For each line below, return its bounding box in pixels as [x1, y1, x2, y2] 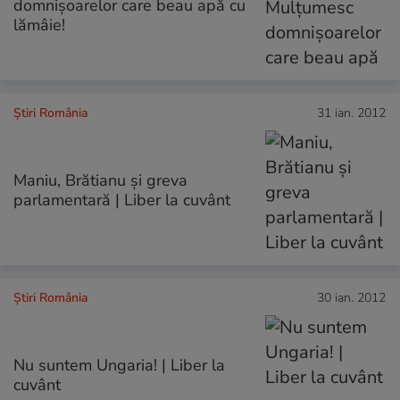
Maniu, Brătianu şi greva [13, 170, 187, 192]
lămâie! [13, 13, 65, 36]
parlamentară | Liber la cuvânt [13, 189, 230, 212]
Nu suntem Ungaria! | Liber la [13, 354, 225, 377]
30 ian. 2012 [317, 289, 386, 307]
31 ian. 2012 [317, 104, 386, 121]
